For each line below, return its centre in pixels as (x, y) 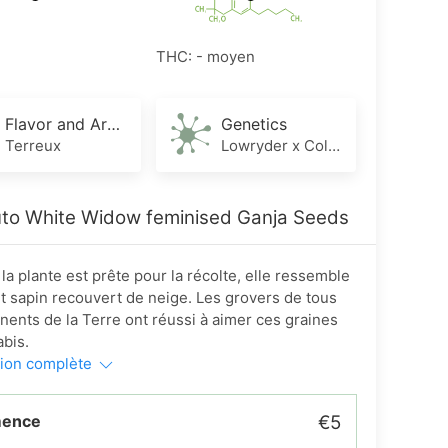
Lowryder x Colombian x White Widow (333, 145)
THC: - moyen (205, 56)
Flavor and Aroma (113, 123)
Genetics (253, 123)
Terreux (33, 145)
